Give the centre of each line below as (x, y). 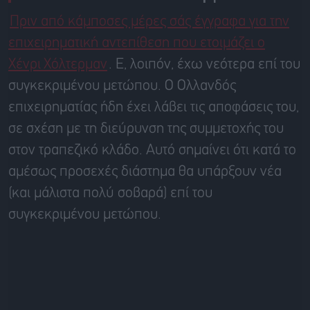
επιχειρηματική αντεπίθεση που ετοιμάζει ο (137, 44)
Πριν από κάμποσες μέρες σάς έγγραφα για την (149, 22)
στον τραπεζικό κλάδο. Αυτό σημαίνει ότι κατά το (152, 151)
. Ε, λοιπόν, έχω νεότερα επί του (204, 65)
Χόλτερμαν (75, 65)
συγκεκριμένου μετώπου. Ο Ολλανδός (122, 86)
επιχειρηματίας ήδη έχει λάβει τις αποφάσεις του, (154, 108)
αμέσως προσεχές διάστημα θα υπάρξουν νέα (145, 172)
